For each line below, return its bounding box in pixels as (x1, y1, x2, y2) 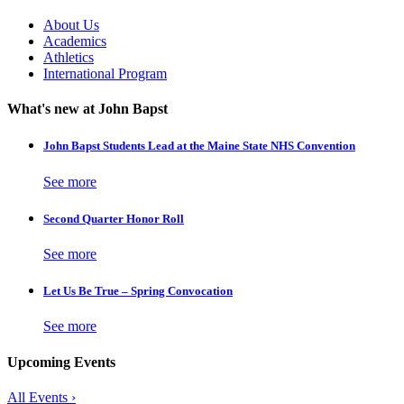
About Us (43, 16, 99, 32)
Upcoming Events (7, 353, 115, 370)
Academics (43, 32, 106, 49)
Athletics (43, 49, 94, 65)
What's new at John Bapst (7, 101, 168, 117)
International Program (43, 65, 167, 81)
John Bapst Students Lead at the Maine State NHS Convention (43, 139, 355, 153)
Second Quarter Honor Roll (43, 211, 184, 225)
